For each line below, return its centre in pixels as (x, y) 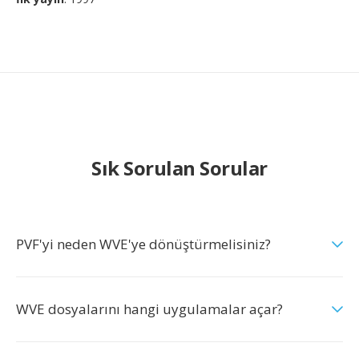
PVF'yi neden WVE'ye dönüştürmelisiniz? (143, 244)
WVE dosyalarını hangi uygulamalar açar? (149, 309)
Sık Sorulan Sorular (179, 168)
